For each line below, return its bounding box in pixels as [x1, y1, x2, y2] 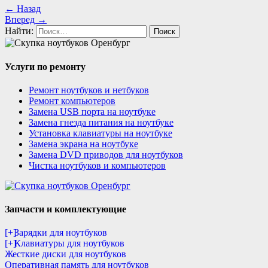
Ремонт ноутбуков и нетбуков [29, 84, 149, 95]
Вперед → [5, 14, 47, 25]
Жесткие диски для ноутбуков [5, 249, 126, 260]
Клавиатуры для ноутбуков [14, 238, 124, 249]
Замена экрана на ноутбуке [29, 138, 138, 149]
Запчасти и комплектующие [5, 204, 126, 215]
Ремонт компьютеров [29, 95, 115, 106]
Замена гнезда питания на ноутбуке [29, 117, 173, 127]
